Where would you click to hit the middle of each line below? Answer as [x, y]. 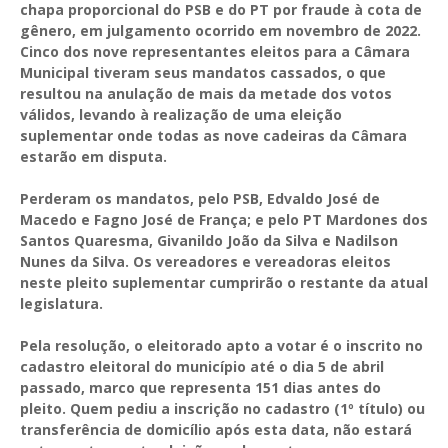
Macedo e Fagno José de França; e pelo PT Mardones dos [224, 219]
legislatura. [61, 303]
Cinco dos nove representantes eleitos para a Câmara [215, 51]
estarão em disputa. [93, 156]
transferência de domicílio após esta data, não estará [216, 429]
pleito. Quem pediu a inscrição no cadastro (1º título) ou [222, 408]
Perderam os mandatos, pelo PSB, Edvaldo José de [200, 198]
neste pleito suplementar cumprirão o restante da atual [224, 282]
